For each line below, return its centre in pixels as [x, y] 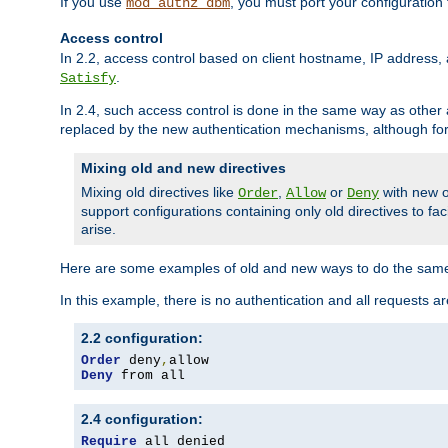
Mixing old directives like [159, 192]
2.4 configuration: [142, 419]
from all [149, 376]
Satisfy [88, 78]
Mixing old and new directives [183, 168]
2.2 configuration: [142, 338]
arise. [98, 229]
